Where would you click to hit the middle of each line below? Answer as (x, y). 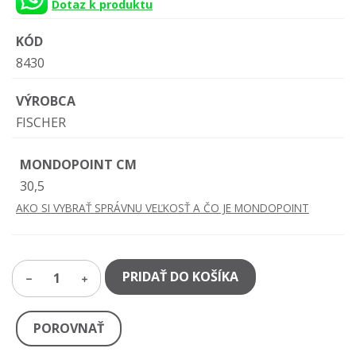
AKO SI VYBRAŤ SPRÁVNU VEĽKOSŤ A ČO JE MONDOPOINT (163, 208)
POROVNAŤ (69, 329)
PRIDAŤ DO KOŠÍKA (180, 277)
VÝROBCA (46, 101)
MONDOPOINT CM (78, 165)
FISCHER (41, 123)
